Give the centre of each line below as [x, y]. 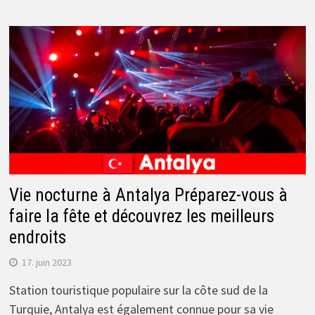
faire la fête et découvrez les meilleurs [141, 216]
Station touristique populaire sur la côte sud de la [138, 290]
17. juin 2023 [46, 262]
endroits [37, 237]
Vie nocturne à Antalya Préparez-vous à [148, 195]
